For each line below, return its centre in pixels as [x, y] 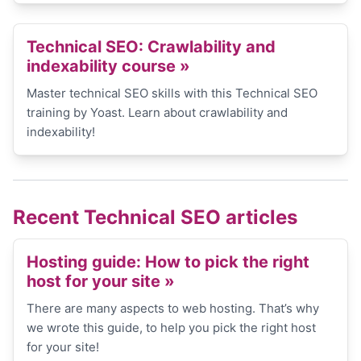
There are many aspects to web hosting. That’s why [173, 309]
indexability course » [108, 66]
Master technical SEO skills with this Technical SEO [172, 93]
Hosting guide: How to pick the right [168, 262]
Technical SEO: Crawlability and [151, 47]
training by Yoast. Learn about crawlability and [157, 112]
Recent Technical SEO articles [155, 218]
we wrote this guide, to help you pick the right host [171, 328]
